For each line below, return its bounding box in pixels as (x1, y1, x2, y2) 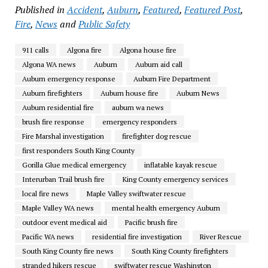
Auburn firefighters (22, 88, 83, 98)
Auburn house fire (100, 88, 159, 98)
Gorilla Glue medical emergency (22, 160, 126, 169)
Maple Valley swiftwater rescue (86, 188, 186, 198)
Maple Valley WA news (22, 203, 94, 212)
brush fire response (22, 117, 84, 126)
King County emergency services (122, 174, 229, 184)
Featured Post (184, 2, 240, 16)
